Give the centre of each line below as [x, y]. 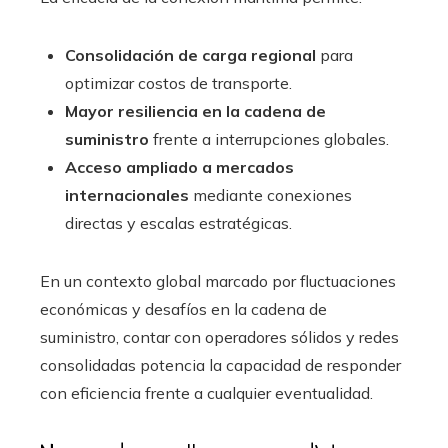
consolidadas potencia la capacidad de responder [220, 364]
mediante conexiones [270, 194]
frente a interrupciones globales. [269, 138]
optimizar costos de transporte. [178, 82]
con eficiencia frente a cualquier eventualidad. [206, 392]
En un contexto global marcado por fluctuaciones [218, 280]
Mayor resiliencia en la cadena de [195, 110]
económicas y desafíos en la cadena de [183, 308]
